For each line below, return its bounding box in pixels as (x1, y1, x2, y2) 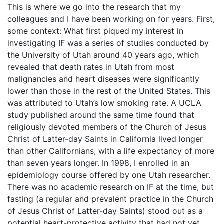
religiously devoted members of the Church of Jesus (7, 122, 206, 132)
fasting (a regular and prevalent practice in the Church (7, 194, 213, 204)
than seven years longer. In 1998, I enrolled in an (7, 158, 189, 168)
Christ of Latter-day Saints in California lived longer (7, 134, 203, 144)
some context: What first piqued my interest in (7, 26, 183, 36)
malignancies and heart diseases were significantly (7, 74, 199, 84)
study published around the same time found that (7, 110, 194, 120)
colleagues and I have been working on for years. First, (7, 14, 215, 24)
